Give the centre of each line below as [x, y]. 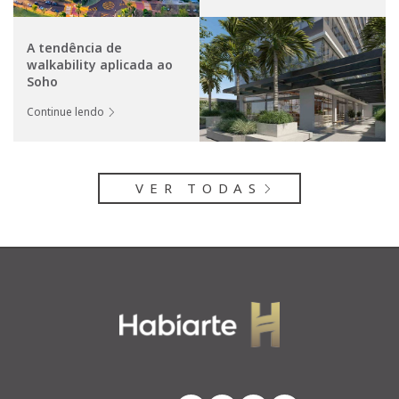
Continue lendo [65, 112]
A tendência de [74, 48]
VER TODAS [199, 188]
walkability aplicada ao [100, 65]
